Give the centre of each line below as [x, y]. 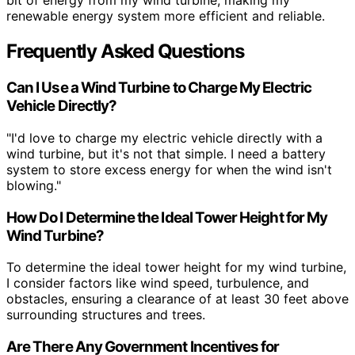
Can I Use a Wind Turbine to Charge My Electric [159, 88]
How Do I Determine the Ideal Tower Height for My [167, 217]
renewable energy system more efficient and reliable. [166, 16]
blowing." [34, 185]
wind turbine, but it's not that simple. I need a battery [166, 153]
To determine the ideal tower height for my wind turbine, [176, 267]
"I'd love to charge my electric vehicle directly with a [164, 137]
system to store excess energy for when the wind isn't [169, 169]
